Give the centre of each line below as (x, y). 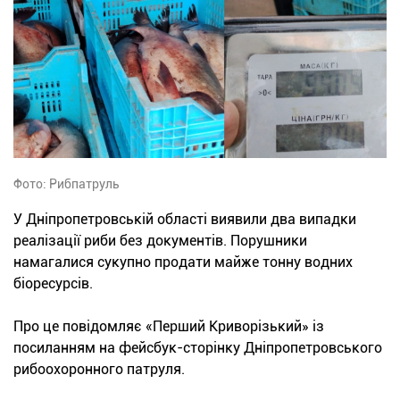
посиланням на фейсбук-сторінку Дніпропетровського (198, 347)
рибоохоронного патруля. (99, 369)
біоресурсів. (53, 283)
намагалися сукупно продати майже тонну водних (183, 262)
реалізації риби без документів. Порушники (160, 240)
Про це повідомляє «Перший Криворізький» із (169, 326)
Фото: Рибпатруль (67, 183)
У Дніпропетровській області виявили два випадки (185, 219)
